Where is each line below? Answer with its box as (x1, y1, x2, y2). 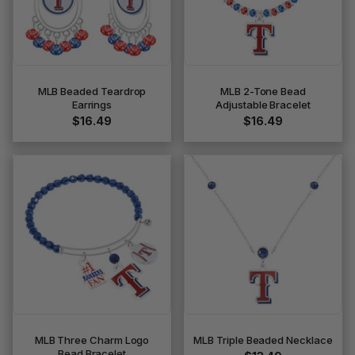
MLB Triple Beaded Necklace (193, 334, 333, 346)
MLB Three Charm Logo (34, 334, 150, 346)
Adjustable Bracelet (216, 98, 311, 111)
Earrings (71, 98, 113, 111)
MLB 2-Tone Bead (219, 85, 307, 97)
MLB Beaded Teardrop (37, 85, 147, 97)
